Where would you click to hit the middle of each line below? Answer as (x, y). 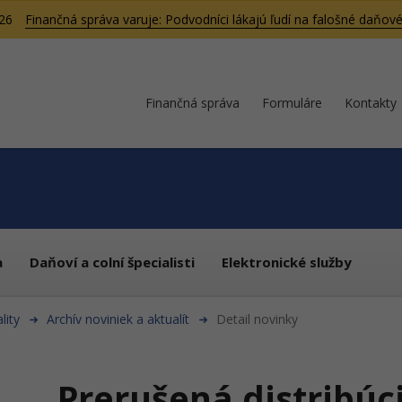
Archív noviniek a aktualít (118, 319)
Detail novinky (257, 319)
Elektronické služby (287, 262)
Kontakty (371, 103)
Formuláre (292, 103)
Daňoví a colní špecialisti (112, 262)
